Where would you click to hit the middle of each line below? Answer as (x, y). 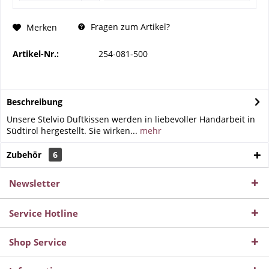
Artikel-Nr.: (36, 54)
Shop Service (38, 242)
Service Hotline (44, 213)
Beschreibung (35, 102)
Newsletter (35, 183)
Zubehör (25, 155)
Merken (42, 27)
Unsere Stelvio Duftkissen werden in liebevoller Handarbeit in (131, 119)
